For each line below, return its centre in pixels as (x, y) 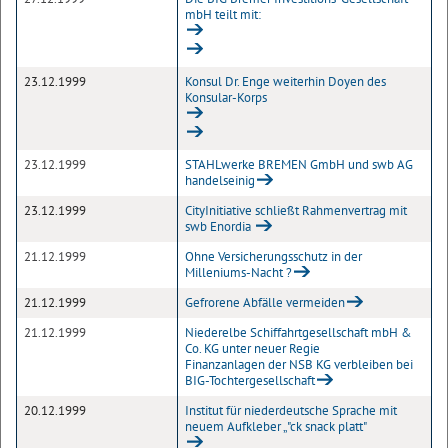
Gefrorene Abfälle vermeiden (265, 302)
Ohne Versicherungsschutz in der (273, 256)
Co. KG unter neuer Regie (252, 348)
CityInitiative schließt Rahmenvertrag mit (296, 210)
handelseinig (220, 180)
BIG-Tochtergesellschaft (250, 380)
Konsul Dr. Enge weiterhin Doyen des (285, 81)
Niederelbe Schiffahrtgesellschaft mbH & (298, 332)
